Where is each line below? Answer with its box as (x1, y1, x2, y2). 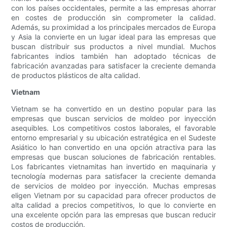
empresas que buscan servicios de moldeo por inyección (11, 114, 216, 123)
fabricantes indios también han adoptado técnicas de (11, 52, 216, 61)
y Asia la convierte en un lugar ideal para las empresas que (11, 32, 216, 42)
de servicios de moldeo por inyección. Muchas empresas (11, 181, 216, 191)
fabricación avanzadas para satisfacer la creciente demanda (11, 61, 216, 70)
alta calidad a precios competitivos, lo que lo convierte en (11, 201, 216, 210)
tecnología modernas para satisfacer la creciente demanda (11, 172, 216, 181)
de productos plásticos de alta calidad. (11, 71, 141, 80)
